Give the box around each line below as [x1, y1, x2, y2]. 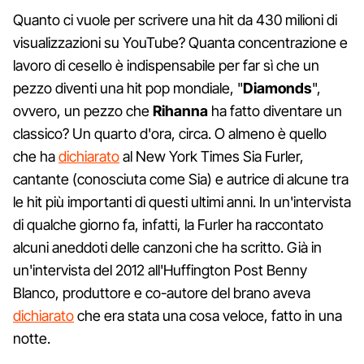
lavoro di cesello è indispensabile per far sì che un [13, 56, 319, 74]
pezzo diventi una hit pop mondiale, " [13, 79, 243, 97]
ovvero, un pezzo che [13, 102, 153, 119]
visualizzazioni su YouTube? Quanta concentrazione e [13, 33, 348, 51]
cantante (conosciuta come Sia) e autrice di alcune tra [13, 170, 349, 188]
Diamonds [243, 79, 312, 97]
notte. [13, 329, 50, 347]
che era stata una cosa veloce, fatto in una [74, 306, 342, 324]
